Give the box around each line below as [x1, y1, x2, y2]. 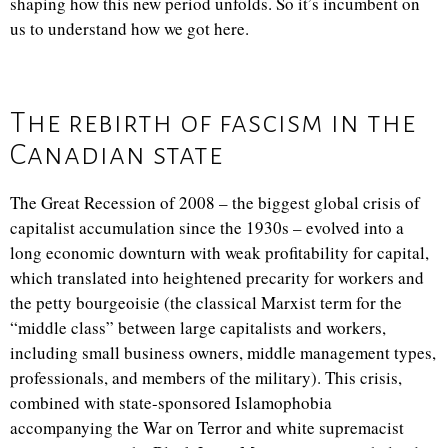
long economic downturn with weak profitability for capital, [10, 241, 429, 264]
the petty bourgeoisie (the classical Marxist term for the [10, 291, 402, 314]
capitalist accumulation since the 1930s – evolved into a [10, 216, 404, 239]
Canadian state [10, 138, 223, 170]
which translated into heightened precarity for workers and [10, 266, 424, 289]
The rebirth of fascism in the [10, 106, 416, 138]
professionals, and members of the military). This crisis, [10, 366, 402, 389]
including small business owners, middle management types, [10, 341, 436, 364]
